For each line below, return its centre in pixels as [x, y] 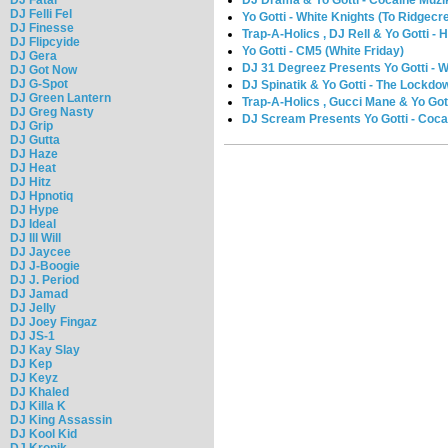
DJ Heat [33, 167]
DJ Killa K [38, 405]
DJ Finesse [42, 27]
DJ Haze [34, 153]
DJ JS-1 [32, 335]
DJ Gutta [35, 139]
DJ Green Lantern [60, 97]
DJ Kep [31, 363]
